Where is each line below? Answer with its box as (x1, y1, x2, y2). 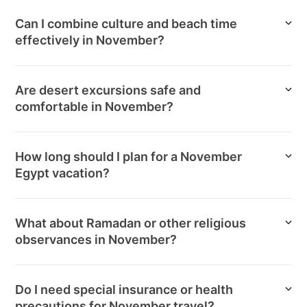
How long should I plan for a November (15, 149, 243, 164)
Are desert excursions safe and (15, 83, 201, 98)
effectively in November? (15, 33, 165, 48)
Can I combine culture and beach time (15, 16, 238, 32)
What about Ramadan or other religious (15, 216, 247, 231)
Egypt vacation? (15, 166, 110, 181)
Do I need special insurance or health (15, 282, 234, 297)
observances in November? (15, 232, 177, 247)
